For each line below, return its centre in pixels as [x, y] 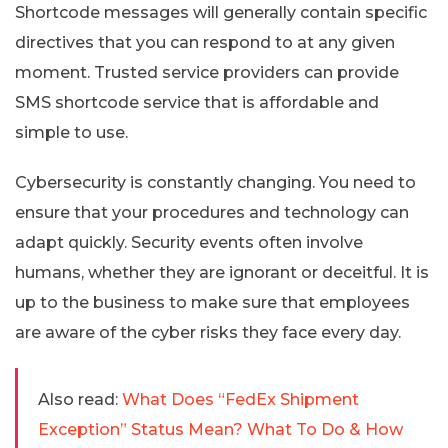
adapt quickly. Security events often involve [189, 242]
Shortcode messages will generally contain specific [221, 12]
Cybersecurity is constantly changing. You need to [215, 182]
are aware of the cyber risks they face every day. [208, 332]
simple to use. [71, 132]
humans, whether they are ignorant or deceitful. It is [222, 272]
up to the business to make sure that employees [212, 302]
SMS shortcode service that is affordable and [197, 102]
